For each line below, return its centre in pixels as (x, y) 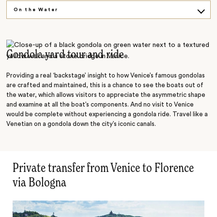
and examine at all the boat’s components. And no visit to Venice (100, 105)
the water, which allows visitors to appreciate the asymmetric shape (106, 95)
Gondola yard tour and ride (65, 55)
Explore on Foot (40, 28)
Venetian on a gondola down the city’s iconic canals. (81, 124)
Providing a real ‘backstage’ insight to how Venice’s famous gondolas (106, 76)
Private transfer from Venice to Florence (103, 168)
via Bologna (40, 183)
